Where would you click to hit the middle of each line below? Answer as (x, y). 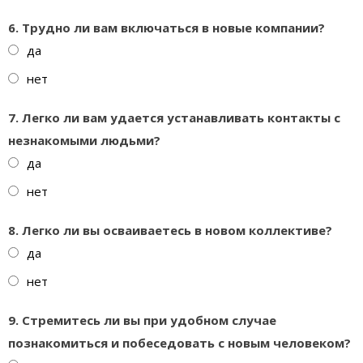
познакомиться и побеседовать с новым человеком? (179, 343)
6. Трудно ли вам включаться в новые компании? (167, 28)
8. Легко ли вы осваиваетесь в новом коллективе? (170, 230)
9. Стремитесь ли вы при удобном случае (142, 320)
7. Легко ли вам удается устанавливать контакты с (174, 117)
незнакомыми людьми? (84, 140)
